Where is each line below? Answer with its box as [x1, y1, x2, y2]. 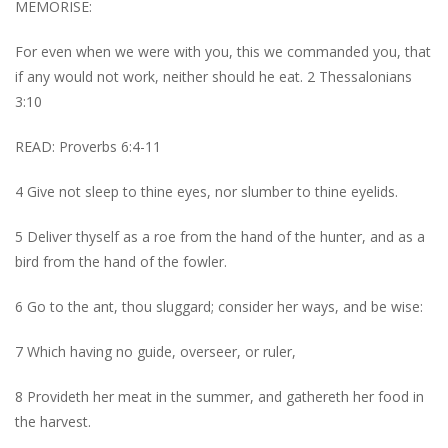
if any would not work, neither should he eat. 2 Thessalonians [15, 66, 412, 86]
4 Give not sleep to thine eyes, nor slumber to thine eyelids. [15, 181, 398, 201]
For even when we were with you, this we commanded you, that [15, 41, 431, 61]
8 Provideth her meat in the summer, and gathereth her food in [15, 386, 424, 406]
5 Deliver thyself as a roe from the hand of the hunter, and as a [15, 226, 425, 246]
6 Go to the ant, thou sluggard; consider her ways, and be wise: [15, 296, 423, 316]
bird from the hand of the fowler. [15, 251, 227, 271]
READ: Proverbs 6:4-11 [15, 136, 161, 156]
